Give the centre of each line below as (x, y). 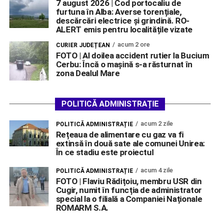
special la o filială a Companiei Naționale (129, 199)
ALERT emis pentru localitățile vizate (124, 29)
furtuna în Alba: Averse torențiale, (119, 12)
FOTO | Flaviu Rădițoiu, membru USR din (129, 181)
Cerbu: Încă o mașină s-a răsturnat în (124, 64)
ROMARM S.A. (82, 207)
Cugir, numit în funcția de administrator (129, 190)
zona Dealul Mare (88, 73)
